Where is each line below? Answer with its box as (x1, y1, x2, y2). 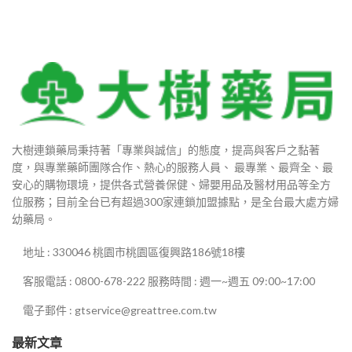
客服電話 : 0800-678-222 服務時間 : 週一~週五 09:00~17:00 (23, 274, 315, 288)
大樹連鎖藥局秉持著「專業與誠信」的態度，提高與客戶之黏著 (12, 143, 320, 157)
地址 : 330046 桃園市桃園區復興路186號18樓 (23, 245, 245, 259)
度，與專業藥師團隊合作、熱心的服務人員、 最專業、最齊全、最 (12, 160, 333, 174)
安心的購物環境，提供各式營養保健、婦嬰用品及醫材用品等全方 (12, 178, 331, 192)
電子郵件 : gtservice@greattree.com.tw (23, 303, 217, 317)
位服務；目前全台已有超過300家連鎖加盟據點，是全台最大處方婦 (12, 195, 339, 209)
